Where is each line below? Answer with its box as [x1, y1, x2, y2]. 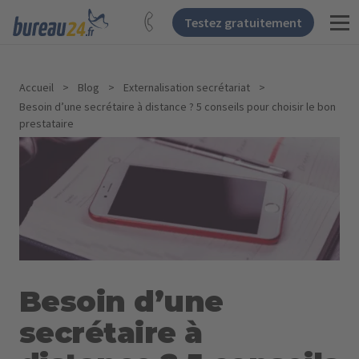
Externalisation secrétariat [123, 80, 250, 95]
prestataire [19, 116, 74, 131]
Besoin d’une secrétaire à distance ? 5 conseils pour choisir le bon [19, 99, 336, 114]
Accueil [19, 80, 54, 95]
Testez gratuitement [184, 14, 303, 30]
